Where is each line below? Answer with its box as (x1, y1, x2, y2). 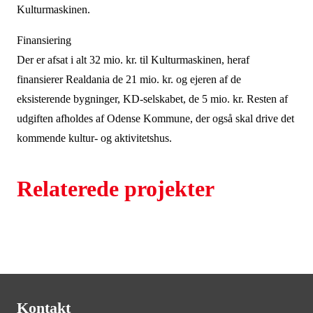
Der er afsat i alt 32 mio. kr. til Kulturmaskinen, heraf (16, 54, 249, 66)
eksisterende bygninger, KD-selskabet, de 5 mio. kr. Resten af (16, 93, 288, 105)
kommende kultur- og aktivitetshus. (16, 132, 172, 144)
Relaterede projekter (16, 176, 214, 201)
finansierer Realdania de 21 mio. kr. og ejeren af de (16, 73, 241, 85)
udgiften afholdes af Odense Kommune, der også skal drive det (16, 112, 294, 124)
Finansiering (16, 34, 71, 46)
